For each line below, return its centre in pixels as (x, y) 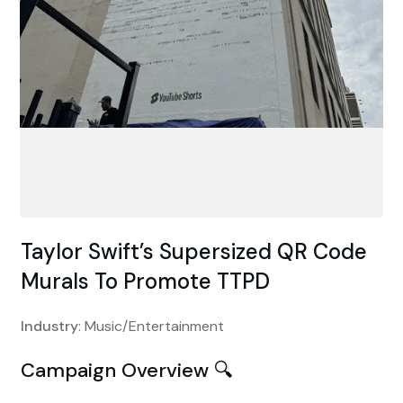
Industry (49, 326)
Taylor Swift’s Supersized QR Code (194, 251)
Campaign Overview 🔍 (127, 370)
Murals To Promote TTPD (145, 281)
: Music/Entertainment (151, 326)
